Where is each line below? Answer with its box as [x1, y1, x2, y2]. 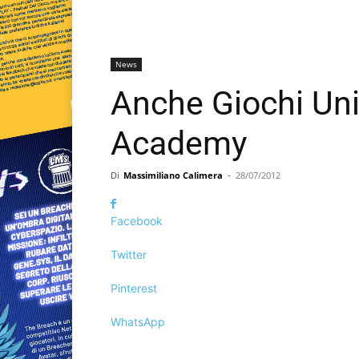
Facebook [111, 214, 163, 228]
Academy [111, 124, 247, 163]
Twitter [111, 248, 147, 262]
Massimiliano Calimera [123, 169, 223, 182]
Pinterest [111, 281, 157, 296]
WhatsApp [111, 315, 165, 329]
